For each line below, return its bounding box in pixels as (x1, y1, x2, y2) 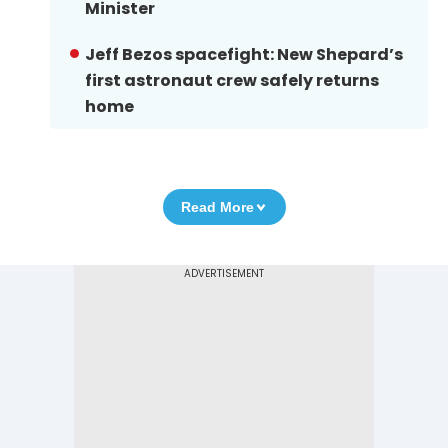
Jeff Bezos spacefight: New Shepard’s (85, 43, 403, 67)
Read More (180, 199, 254, 216)
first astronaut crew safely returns (85, 69, 379, 93)
